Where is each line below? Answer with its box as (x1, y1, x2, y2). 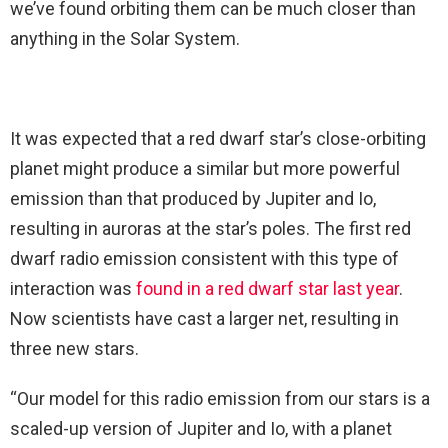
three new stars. (10, 338, 139, 360)
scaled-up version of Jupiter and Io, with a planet (10, 418, 392, 440)
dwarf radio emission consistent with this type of (10, 248, 399, 270)
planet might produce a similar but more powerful (10, 158, 400, 180)
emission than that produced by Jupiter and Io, (10, 188, 376, 210)
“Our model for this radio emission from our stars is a (10, 388, 430, 410)
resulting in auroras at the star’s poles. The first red (10, 218, 411, 240)
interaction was (10, 278, 136, 300)
